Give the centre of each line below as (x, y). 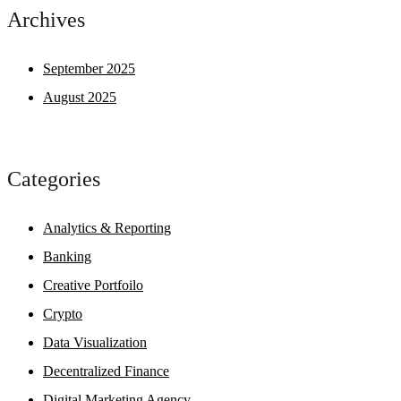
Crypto (63, 313)
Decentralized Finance (106, 371)
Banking (67, 256)
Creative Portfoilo (93, 285)
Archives (46, 20)
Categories (54, 179)
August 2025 (80, 98)
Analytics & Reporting (107, 227)
